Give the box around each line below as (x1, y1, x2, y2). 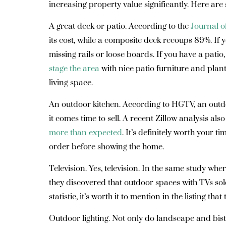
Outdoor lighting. (49, 213, 112, 223)
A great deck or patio (49, 21, 125, 31)
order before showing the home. (49, 142, 166, 152)
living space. (49, 78, 97, 88)
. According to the (125, 21, 191, 31)
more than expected (49, 128, 122, 138)
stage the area (49, 64, 99, 74)
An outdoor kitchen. (49, 99, 121, 109)
